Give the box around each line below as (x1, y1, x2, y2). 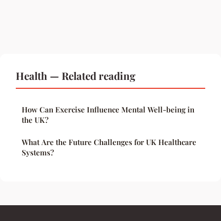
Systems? (22, 147, 54, 157)
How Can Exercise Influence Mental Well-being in (22, 104, 194, 114)
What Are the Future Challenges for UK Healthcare (22, 137, 196, 147)
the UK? (22, 114, 48, 125)
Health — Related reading (16, 68, 136, 82)
